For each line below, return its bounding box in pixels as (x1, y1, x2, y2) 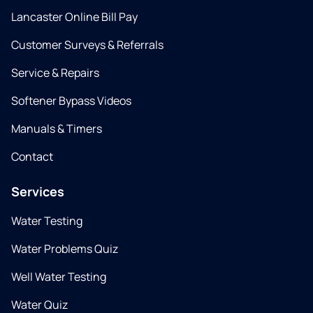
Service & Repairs (11, 65, 99, 81)
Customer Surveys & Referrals (11, 37, 163, 53)
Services (11, 183, 64, 201)
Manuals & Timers (11, 121, 102, 137)
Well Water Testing (11, 269, 106, 285)
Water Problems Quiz (11, 241, 118, 257)
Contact (11, 149, 53, 165)
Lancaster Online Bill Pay (11, 9, 138, 25)
